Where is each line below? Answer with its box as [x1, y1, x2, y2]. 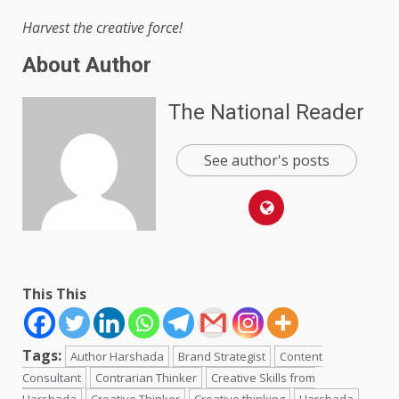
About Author [22, 53, 151, 78]
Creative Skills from [211, 370, 315, 387]
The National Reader [168, 99, 364, 125]
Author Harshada [70, 348, 164, 365]
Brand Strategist [178, 348, 265, 365]
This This [22, 284, 86, 305]
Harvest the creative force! [22, 18, 183, 38]
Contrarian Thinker [95, 370, 197, 387]
